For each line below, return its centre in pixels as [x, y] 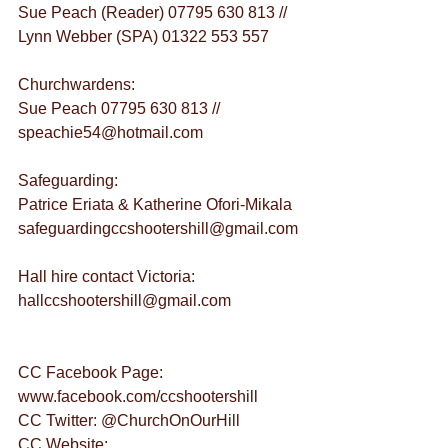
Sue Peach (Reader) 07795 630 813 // [154, 12]
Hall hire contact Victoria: [108, 276]
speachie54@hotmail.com [110, 132]
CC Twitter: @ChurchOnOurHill [129, 420]
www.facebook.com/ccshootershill [138, 396]
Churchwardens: [76, 84]
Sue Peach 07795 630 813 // [121, 108]
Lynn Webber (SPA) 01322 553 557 [143, 36]
